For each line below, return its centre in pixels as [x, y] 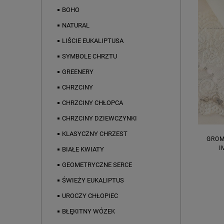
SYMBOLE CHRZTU [89, 56]
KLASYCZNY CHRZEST [95, 134]
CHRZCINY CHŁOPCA [92, 103]
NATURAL [76, 25]
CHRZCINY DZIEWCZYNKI [99, 118]
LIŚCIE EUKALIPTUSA [93, 41]
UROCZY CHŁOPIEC [90, 196]
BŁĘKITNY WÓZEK [88, 211]
